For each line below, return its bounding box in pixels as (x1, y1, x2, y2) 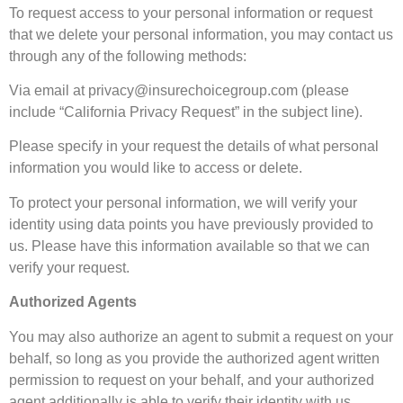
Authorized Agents (9, 294, 137, 310)
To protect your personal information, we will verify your (9, 194, 357, 210)
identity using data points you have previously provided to (9, 216, 373, 232)
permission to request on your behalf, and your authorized (9, 372, 374, 388)
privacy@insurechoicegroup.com (88, 82, 298, 98)
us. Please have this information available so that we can (9, 237, 370, 254)
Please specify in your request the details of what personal (9, 139, 379, 155)
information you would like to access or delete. (9, 160, 302, 176)
